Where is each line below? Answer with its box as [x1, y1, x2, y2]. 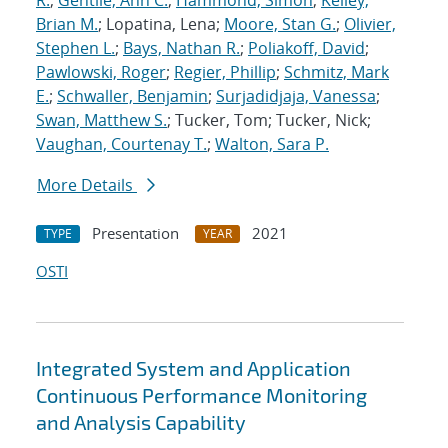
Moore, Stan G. [224, 13, 336, 36]
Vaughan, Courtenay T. [36, 133, 207, 156]
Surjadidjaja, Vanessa [216, 85, 376, 108]
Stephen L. [36, 37, 115, 60]
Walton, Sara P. [215, 133, 329, 156]
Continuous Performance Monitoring [36, 383, 367, 408]
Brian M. [36, 13, 98, 36]
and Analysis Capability [36, 410, 246, 435]
